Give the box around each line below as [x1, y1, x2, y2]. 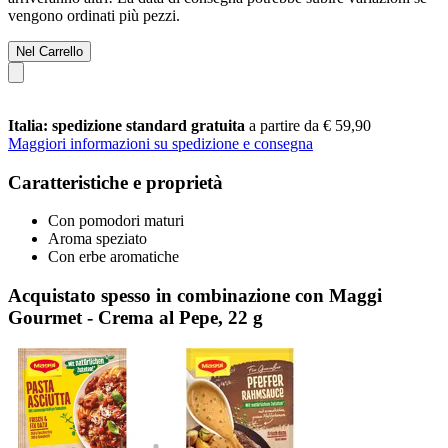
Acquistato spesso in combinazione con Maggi [8, 284, 382, 306]
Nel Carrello [16, 43, 83, 59]
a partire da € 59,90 [249, 116, 371, 134]
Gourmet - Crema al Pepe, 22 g [8, 306, 263, 328]
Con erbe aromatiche [48, 248, 179, 266]
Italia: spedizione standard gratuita [8, 116, 249, 134]
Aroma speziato [48, 230, 147, 248]
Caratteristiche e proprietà [8, 171, 223, 193]
